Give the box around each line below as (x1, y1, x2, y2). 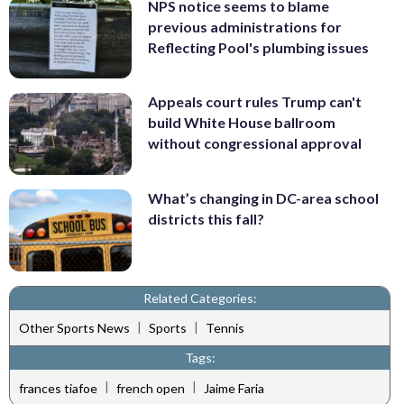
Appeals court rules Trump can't (148, 93, 362, 111)
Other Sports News (19, 320, 130, 336)
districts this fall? (148, 210, 264, 228)
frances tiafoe (19, 380, 97, 396)
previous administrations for (148, 17, 342, 35)
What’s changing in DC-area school (148, 189, 379, 207)
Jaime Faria (204, 380, 264, 396)
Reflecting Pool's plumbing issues (148, 38, 369, 56)
